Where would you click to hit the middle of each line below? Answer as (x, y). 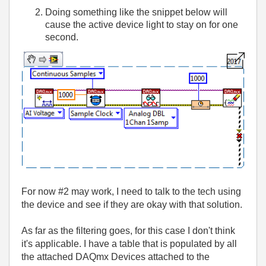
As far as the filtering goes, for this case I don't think (128, 230)
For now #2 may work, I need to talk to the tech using (131, 191)
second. (62, 37)
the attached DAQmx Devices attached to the (115, 256)
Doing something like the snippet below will (136, 12)
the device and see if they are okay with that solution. (132, 204)
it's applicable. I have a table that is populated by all (129, 243)
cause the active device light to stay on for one (142, 25)
